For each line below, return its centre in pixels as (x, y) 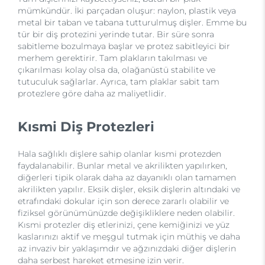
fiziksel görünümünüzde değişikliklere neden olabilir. (126, 213)
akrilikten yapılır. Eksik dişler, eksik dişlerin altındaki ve (129, 189)
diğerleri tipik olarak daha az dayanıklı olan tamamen (127, 177)
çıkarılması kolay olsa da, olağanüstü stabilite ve (117, 70)
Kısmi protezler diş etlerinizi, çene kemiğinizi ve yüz (124, 225)
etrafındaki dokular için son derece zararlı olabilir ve (123, 201)
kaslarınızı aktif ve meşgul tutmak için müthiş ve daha (129, 237)
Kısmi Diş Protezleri (86, 127)
